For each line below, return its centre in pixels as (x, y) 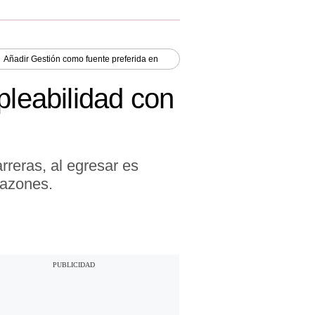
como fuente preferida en (109, 59)
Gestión (46, 59)
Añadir (17, 59)
